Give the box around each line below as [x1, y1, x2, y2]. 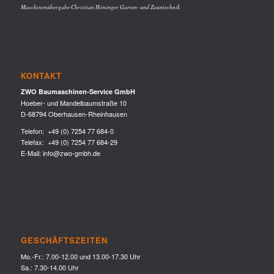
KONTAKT [20, 69, 62, 81]
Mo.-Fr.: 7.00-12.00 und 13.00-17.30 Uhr [20, 251, 141, 261]
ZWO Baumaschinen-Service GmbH [20, 87, 135, 97]
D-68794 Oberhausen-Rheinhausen [20, 109, 127, 119]
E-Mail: [20, 147, 43, 158]
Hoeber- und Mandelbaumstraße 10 [20, 98, 127, 108]
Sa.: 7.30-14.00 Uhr [20, 262, 79, 272]
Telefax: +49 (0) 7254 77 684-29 [20, 136, 117, 147]
